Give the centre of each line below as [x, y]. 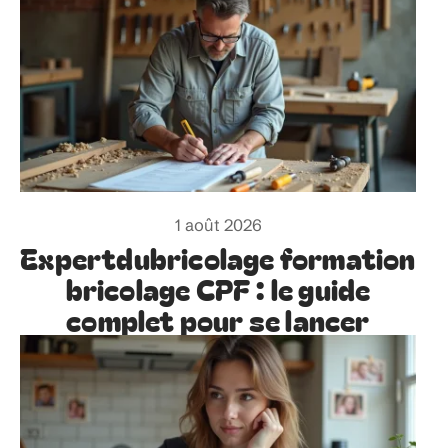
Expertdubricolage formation [218, 257]
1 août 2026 [218, 224]
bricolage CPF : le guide [218, 288]
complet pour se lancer [218, 319]
